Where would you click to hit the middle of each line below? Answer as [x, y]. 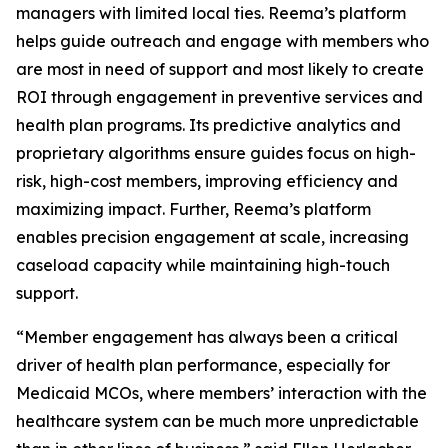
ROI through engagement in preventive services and [219, 97]
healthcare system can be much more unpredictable [217, 421]
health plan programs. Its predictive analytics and [208, 125]
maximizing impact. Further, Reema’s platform [193, 209]
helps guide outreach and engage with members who [222, 41]
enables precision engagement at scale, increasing [212, 237]
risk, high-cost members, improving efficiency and [207, 181]
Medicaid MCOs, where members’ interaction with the [221, 393]
